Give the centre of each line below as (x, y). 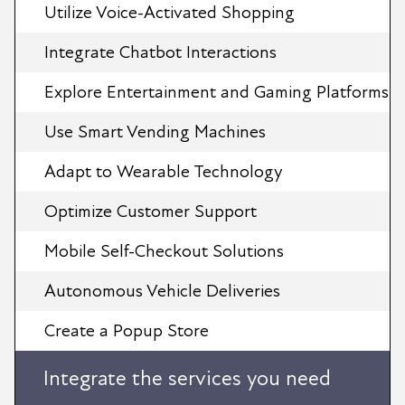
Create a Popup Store (127, 330)
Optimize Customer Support (151, 211)
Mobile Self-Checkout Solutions (164, 251)
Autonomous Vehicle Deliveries (162, 291)
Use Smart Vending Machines (155, 132)
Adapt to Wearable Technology (164, 171)
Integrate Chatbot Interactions (160, 52)
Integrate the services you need (187, 378)
